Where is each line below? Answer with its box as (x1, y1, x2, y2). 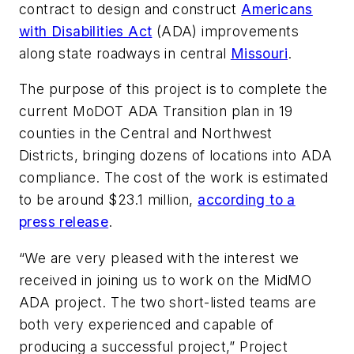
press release (19, 213, 109, 231)
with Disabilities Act (19, 22, 153, 40)
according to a (198, 191, 296, 209)
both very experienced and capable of (19, 315, 274, 333)
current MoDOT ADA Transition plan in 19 (19, 103, 293, 120)
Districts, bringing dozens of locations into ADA (19, 147, 333, 164)
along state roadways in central (19, 44, 231, 62)
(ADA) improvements (152, 22, 299, 40)
